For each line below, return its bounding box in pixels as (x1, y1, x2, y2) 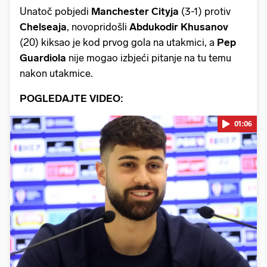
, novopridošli (67, 20, 129, 33)
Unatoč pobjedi (20, 5, 91, 17)
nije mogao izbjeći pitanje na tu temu (66, 51, 231, 64)
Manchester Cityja (91, 5, 179, 17)
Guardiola (20, 51, 66, 64)
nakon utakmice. (20, 67, 95, 79)
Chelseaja (20, 20, 67, 33)
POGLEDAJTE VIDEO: (20, 92, 123, 104)
